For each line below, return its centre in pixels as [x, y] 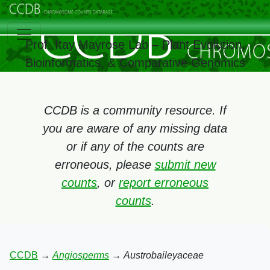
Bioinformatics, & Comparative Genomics [135, 62]
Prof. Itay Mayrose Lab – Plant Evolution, [135, 44]
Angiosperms [81, 255]
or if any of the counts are [135, 146]
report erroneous [164, 183]
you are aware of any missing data [135, 128]
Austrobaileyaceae [164, 255]
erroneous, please [105, 165]
